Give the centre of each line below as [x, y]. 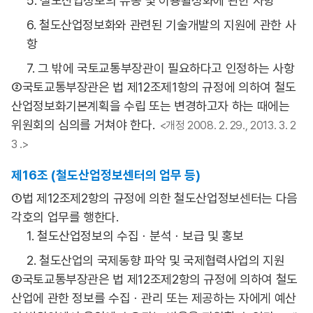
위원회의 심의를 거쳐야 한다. [83, 125]
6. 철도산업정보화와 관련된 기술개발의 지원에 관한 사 [161, 25]
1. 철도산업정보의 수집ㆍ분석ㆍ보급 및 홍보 [135, 236]
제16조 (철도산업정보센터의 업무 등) [106, 175]
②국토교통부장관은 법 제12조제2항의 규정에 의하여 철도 [154, 279]
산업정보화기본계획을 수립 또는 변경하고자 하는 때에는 [151, 106]
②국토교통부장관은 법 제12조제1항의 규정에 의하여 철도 [154, 87]
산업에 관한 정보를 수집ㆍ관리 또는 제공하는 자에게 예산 [154, 298]
